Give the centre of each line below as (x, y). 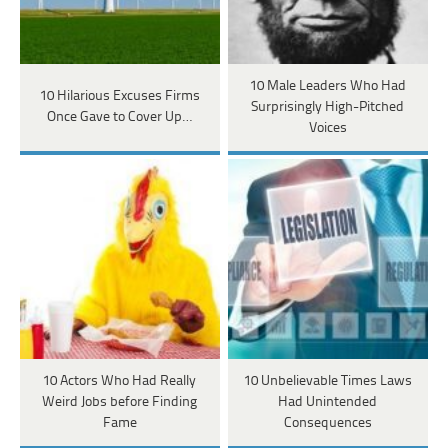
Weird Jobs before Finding (120, 402)
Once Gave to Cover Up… (120, 118)
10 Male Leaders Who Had (327, 86)
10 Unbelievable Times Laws (327, 381)
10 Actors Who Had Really (120, 381)
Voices (327, 128)
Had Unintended (328, 402)
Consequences (327, 423)
